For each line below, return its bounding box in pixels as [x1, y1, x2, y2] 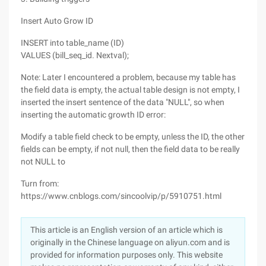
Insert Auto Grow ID [21, 16, 93, 26]
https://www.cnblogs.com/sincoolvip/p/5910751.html [21, 191, 221, 201]
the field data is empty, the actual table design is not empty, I [21, 85, 240, 94]
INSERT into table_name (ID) [21, 38, 124, 47]
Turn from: [21, 179, 59, 188]
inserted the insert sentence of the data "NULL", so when [21, 97, 224, 107]
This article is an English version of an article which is [30, 225, 223, 235]
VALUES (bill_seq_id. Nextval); [21, 50, 129, 60]
